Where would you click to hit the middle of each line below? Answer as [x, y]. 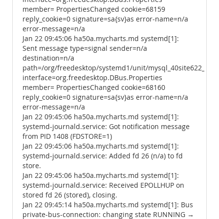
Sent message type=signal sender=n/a [85, 48]
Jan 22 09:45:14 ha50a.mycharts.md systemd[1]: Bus [108, 205]
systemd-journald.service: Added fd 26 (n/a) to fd [103, 156]
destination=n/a [48, 58]
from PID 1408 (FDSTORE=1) [67, 136]
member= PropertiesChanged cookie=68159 [94, 9]
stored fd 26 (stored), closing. [70, 195]
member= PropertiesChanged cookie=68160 [94, 88]
